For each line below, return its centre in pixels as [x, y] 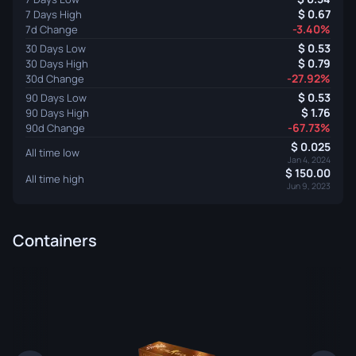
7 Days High [54, 14]
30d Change [55, 78]
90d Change [55, 128]
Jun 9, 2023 [309, 186]
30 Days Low [56, 48]
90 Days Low [56, 97]
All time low [52, 152]
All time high [55, 178]
